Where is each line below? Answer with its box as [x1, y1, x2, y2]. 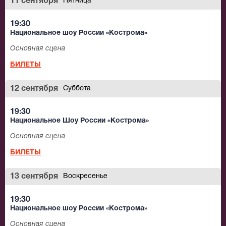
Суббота [63, 85, 91, 92]
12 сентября [10, 85, 58, 93]
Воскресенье [63, 173, 107, 180]
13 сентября [10, 173, 58, 181]
